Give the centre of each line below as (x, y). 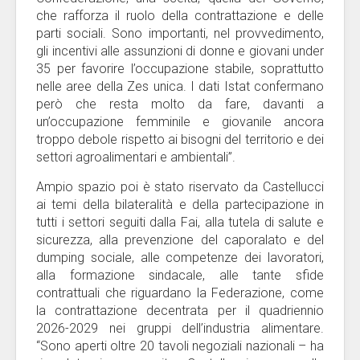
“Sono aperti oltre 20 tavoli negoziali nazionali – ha (180, 346)
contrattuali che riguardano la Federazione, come (180, 293)
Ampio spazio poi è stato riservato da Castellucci (180, 187)
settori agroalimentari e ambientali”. (136, 157)
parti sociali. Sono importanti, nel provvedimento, (180, 33)
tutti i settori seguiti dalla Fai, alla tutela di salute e (180, 222)
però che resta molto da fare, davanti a (180, 104)
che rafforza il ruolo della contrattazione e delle (180, 16)
